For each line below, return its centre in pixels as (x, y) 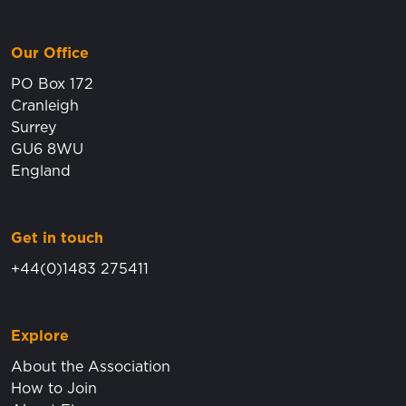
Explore (40, 336)
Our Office (50, 53)
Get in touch (57, 238)
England (41, 171)
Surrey (34, 127)
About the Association (91, 367)
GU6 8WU (47, 149)
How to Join (54, 388)
